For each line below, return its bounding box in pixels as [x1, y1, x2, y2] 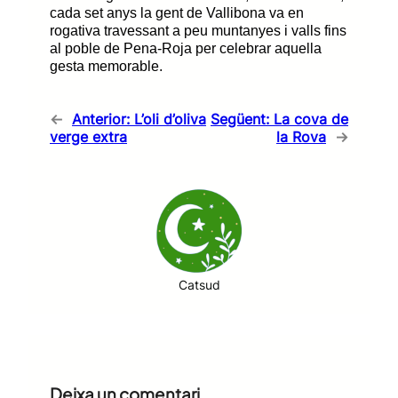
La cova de [274, 109, 348, 128]
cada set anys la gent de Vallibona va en [50, 4, 304, 20]
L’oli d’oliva [134, 109, 206, 128]
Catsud [178, 276, 220, 292]
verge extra [50, 127, 127, 146]
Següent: [211, 109, 269, 128]
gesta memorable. [50, 58, 163, 74]
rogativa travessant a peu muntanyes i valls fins [50, 22, 346, 38]
